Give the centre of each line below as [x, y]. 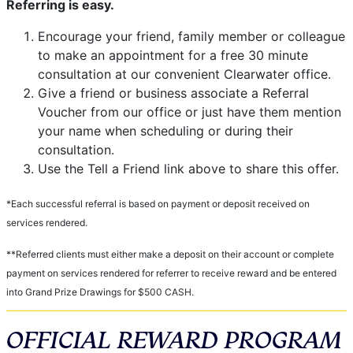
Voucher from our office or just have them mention [190, 111]
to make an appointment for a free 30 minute [173, 55]
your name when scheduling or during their [165, 130]
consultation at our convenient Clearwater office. [184, 74]
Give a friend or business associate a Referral [173, 93]
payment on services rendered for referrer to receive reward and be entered [171, 273]
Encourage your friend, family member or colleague [191, 36]
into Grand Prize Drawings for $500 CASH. [100, 292]
